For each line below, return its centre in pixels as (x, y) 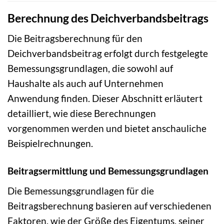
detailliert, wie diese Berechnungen (82, 113)
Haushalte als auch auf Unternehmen (85, 83)
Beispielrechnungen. (50, 143)
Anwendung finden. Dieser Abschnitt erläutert (105, 98)
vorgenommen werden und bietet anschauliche (107, 128)
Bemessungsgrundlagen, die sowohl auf (90, 68)
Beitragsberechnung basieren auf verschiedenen (109, 206)
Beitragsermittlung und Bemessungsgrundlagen (108, 171)
